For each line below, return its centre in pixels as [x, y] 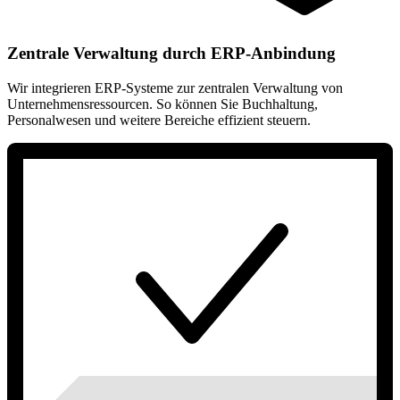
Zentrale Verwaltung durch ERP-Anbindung [171, 53]
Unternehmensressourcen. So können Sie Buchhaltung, [162, 104]
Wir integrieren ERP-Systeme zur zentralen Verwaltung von [175, 87]
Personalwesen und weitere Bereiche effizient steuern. [159, 120]
